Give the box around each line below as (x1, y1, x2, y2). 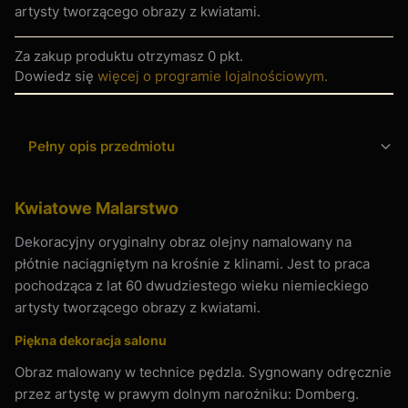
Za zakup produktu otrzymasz (15, 46, 208, 65)
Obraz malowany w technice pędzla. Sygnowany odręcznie (15, 362, 392, 381)
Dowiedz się (15, 66, 97, 85)
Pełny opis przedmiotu (28, 137, 175, 155)
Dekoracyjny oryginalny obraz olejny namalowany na (15, 232, 352, 250)
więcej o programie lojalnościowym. (97, 66, 328, 85)
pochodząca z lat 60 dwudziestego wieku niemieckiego (15, 276, 369, 294)
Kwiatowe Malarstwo (15, 198, 178, 218)
